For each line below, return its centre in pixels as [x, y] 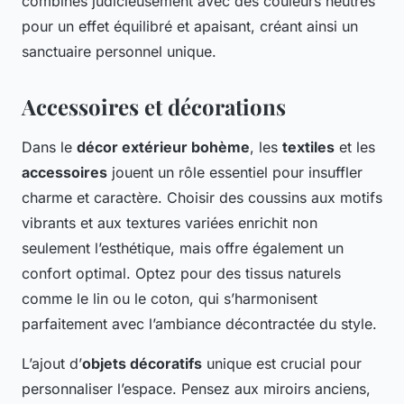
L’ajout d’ [52, 364]
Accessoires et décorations [154, 107]
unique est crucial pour [282, 364]
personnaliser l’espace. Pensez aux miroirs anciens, [196, 389]
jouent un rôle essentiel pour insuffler [235, 173]
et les [355, 147]
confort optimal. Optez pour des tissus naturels [181, 274]
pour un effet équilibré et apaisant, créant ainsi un [190, 27]
